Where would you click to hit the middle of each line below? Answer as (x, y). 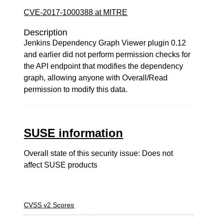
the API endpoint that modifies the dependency (104, 66)
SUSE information (74, 133)
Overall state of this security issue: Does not (99, 153)
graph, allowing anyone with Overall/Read (96, 78)
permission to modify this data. (76, 89)
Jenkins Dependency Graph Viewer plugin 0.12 (105, 43)
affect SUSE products (61, 165)
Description (46, 32)
